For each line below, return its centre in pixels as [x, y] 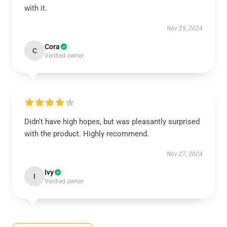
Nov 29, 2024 [185, 28]
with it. [36, 8]
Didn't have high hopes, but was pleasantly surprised [112, 122]
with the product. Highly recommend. [87, 134]
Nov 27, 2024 [185, 154]
